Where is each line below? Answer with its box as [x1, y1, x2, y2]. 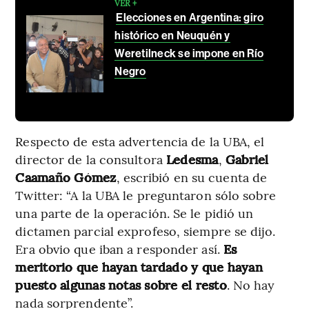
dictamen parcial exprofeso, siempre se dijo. [15, 221, 275, 239]
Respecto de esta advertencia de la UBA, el [15, 132, 265, 150]
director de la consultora [15, 150, 166, 168]
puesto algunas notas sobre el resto [15, 275, 227, 293]
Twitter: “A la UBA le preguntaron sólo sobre [15, 186, 276, 203]
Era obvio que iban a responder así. [15, 239, 223, 257]
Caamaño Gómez [15, 168, 117, 186]
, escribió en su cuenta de [116, 168, 268, 186]
